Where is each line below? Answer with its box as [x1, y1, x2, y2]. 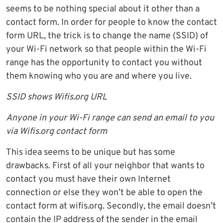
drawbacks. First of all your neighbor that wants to [6, 160, 205, 172]
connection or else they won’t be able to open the [6, 187, 203, 199]
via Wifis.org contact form [6, 126, 107, 138]
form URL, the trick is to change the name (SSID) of [6, 30, 208, 42]
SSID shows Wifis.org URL [6, 92, 107, 104]
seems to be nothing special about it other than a [6, 3, 200, 15]
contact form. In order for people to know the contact [6, 17, 217, 29]
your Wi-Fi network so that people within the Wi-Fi [6, 44, 207, 56]
